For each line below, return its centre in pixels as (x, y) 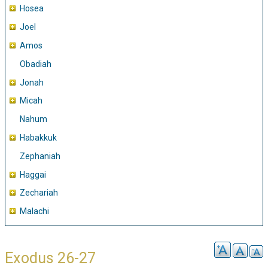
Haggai (33, 174)
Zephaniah (40, 156)
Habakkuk (38, 137)
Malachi (34, 211)
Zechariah (39, 193)
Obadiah (36, 64)
